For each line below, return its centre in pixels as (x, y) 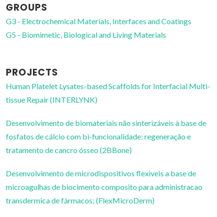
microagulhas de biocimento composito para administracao (104, 187)
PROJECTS (32, 73)
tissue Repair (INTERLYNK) (52, 100)
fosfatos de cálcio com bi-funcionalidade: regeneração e (98, 137)
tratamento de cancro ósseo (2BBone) (69, 150)
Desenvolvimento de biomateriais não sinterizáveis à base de (106, 123)
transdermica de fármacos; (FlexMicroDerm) (80, 201)
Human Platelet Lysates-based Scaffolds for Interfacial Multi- (108, 86)
